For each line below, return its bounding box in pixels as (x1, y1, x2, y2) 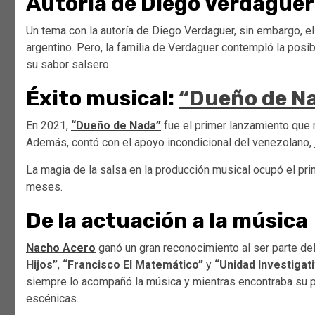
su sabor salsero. (26, 58, 111, 72)
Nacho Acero (26, 241, 96, 255)
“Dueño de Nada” (71, 119, 161, 133)
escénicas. (26, 292, 79, 306)
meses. (26, 180, 63, 194)
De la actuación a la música (26, 208, 308, 234)
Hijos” (26, 258, 58, 272)
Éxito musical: (26, 86, 179, 112)
